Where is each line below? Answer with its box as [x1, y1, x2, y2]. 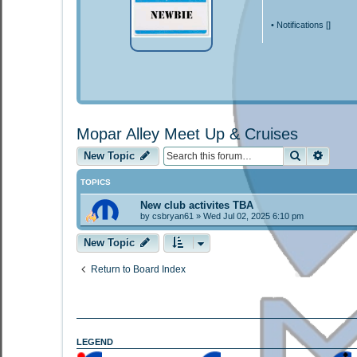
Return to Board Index [91, 263, 186, 275]
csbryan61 [152, 210, 194, 221]
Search [301, 148, 335, 161]
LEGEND [76, 336, 113, 347]
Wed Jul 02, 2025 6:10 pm [203, 210, 304, 221]
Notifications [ [277, 19, 329, 29]
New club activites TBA [140, 198, 253, 211]
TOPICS [80, 177, 111, 186]
